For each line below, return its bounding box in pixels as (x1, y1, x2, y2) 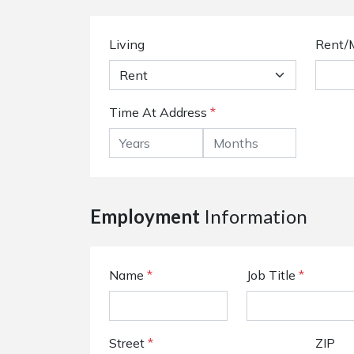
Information (200, 205, 307, 228)
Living (109, 36, 145, 52)
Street (109, 335, 148, 351)
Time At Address (109, 104, 207, 120)
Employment (90, 205, 200, 228)
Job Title (247, 267, 299, 283)
